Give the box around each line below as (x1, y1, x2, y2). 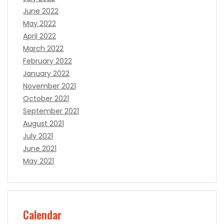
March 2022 (23, 43, 63, 53)
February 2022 (23, 55, 72, 66)
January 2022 (23, 68, 69, 78)
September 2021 (23, 105, 79, 116)
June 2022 (23, 5, 58, 16)
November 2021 (23, 80, 76, 91)
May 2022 (23, 18, 56, 28)
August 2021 (23, 118, 64, 128)
